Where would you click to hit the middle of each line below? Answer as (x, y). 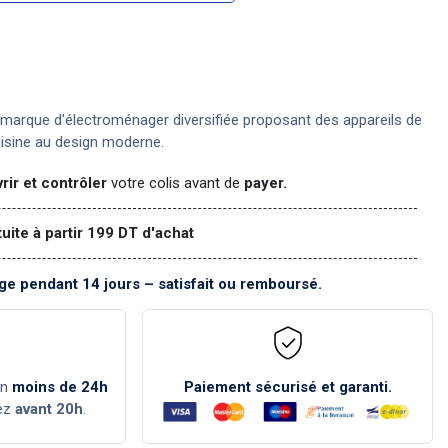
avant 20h (48, 408)
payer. (264, 182)
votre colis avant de (174, 182)
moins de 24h (60, 386)
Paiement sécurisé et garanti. (287, 386)
